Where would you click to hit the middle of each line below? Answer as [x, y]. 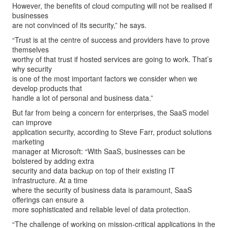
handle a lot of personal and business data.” [83, 98]
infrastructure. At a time [50, 180]
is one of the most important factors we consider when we [105, 78]
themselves [31, 49]
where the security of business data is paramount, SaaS [102, 190]
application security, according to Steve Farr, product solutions [112, 132]
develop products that [47, 88]
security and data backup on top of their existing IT [94, 170]
